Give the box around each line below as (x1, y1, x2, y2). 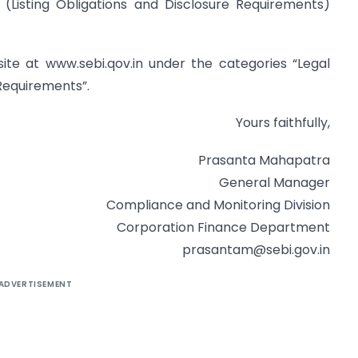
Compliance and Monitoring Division (106, 195, 330, 214)
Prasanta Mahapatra (198, 150, 330, 169)
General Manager (219, 173, 330, 192)
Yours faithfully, (236, 113, 330, 133)
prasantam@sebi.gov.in (182, 240, 330, 259)
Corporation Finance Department (117, 217, 330, 237)
